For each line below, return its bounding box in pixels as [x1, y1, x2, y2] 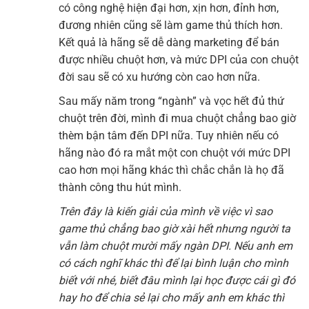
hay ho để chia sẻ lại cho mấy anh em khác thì [59, 291, 284, 305]
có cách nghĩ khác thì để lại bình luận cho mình [59, 257, 288, 270]
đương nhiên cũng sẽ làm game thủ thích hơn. [59, 19, 283, 32]
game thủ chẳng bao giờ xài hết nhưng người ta [59, 222, 290, 236]
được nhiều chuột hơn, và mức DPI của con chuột [59, 53, 299, 67]
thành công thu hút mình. [59, 181, 181, 195]
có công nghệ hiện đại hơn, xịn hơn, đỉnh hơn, [59, 1, 279, 15]
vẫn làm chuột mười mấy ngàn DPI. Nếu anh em [59, 239, 292, 253]
